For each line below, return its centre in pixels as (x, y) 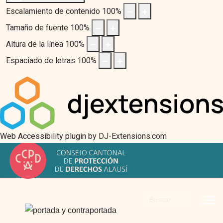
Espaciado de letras (41, 60)
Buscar (155, 199)
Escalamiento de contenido (53, 11)
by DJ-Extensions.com (126, 136)
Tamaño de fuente (37, 28)
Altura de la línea (35, 44)
